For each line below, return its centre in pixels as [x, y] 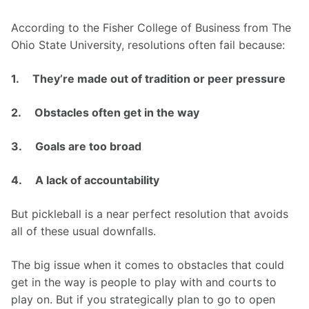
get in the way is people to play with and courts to [146, 282]
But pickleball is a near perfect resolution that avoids [151, 214]
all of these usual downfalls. [85, 231]
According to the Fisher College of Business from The [153, 28]
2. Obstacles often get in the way [105, 113]
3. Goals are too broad [76, 147]
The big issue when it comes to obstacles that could [149, 265]
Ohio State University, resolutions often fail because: [148, 45]
